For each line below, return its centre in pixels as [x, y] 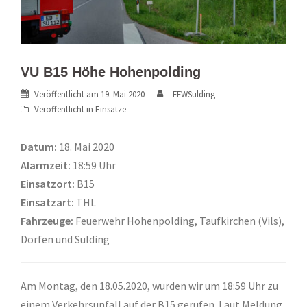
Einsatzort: [48, 183]
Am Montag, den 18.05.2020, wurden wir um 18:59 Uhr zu [149, 285]
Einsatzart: [48, 202]
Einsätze [111, 109]
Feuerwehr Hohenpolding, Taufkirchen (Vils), [179, 220]
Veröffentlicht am [67, 94]
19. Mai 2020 [123, 94]
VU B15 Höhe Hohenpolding [111, 72]
